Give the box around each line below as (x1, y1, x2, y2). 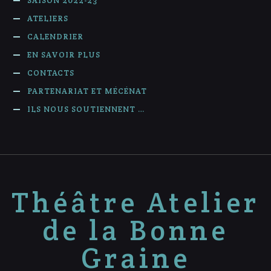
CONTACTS (27, 68, 75, 79)
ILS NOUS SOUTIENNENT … (27, 104, 145, 115)
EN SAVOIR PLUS (27, 50, 101, 60)
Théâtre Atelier (11, 184, 260, 221)
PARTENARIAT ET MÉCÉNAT (27, 86, 148, 97)
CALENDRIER (27, 31, 84, 42)
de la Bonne (42, 212, 229, 249)
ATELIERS (27, 13, 69, 24)
